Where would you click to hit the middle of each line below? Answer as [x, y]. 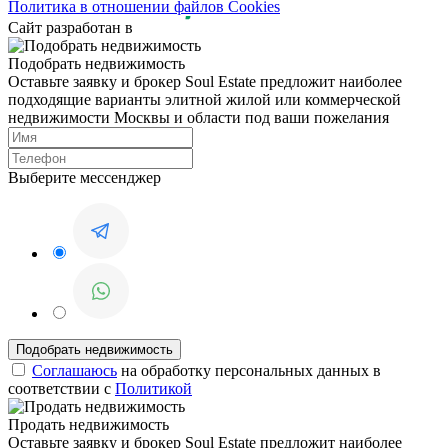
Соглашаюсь [74, 371]
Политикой [153, 389]
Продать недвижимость [88, 425]
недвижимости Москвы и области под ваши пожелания [198, 118]
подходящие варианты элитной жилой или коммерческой [204, 100]
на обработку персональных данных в [249, 371]
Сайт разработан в [72, 28]
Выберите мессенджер [84, 178]
